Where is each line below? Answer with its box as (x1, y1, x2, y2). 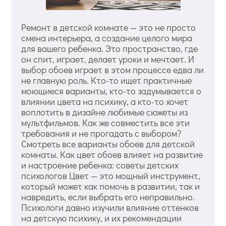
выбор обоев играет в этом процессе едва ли (21, 63, 204, 76)
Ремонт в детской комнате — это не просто (21, 21, 196, 33)
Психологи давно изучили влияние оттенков (21, 201, 199, 213)
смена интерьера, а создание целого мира (21, 31, 193, 44)
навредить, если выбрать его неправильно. (21, 190, 195, 203)
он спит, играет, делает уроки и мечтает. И (21, 52, 195, 65)
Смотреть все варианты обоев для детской (21, 137, 195, 150)
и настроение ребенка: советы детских (21, 158, 179, 171)
